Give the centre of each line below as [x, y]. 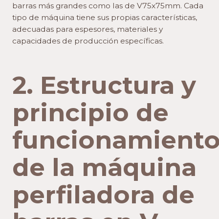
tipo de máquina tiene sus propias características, [105, 17]
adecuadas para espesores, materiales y [88, 29]
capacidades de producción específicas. [88, 41]
